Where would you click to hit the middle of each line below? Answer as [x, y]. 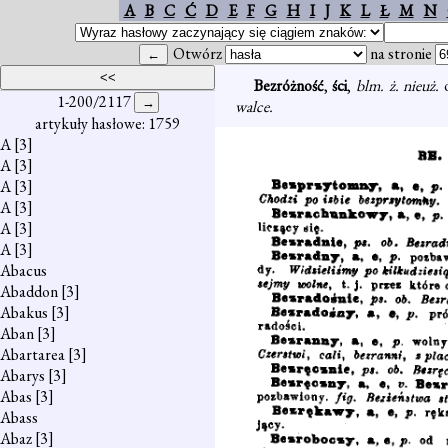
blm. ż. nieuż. [400, 85]
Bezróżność [288, 85]
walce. [254, 106]
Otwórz [199, 53]
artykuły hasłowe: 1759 [107, 123]
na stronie [401, 53]
